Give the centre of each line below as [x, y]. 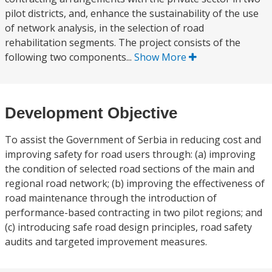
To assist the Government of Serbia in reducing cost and [133, 140]
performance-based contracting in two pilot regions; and [134, 212]
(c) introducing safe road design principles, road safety [128, 227]
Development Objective [91, 113]
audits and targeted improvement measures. [106, 242]
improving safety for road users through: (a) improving [130, 154]
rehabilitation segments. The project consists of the [123, 42]
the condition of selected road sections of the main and [130, 169]
